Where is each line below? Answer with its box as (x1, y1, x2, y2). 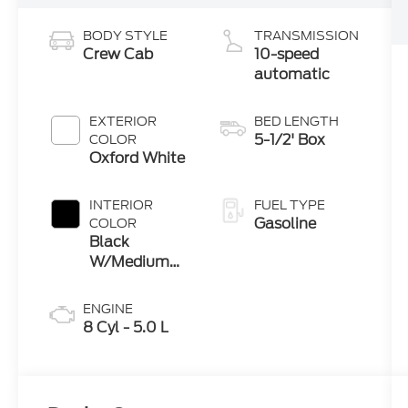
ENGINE (83, 300, 134, 319)
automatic (253, 64, 330, 86)
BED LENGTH (253, 112, 339, 131)
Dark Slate (89, 271, 166, 293)
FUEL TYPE (253, 196, 325, 215)
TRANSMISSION (253, 26, 359, 46)
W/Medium (89, 251, 170, 273)
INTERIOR (89, 196, 154, 215)
